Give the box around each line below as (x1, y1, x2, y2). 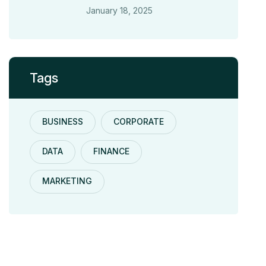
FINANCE (93, 146, 130, 157)
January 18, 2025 (86, 5, 153, 16)
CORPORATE (113, 116, 164, 127)
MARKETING (42, 176, 93, 186)
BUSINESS (42, 116, 84, 127)
